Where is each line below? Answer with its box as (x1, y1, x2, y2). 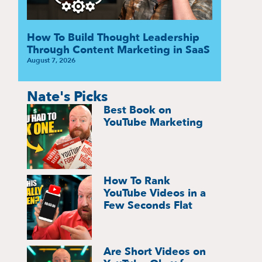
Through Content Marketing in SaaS (26, 42, 210, 57)
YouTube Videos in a (103, 185, 206, 201)
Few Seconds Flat (103, 198, 192, 213)
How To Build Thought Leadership (26, 30, 199, 45)
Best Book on (103, 102, 171, 118)
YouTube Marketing (103, 115, 203, 130)
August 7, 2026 (26, 55, 75, 65)
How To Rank (103, 173, 170, 188)
